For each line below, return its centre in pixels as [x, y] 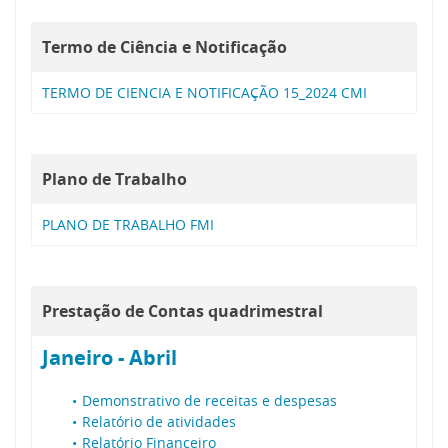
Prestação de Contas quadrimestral [182, 310]
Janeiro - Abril [109, 357]
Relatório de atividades [159, 421]
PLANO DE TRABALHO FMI [128, 224]
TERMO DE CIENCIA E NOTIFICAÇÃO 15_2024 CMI [204, 92]
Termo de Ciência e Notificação [164, 46]
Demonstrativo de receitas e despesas [209, 400]
